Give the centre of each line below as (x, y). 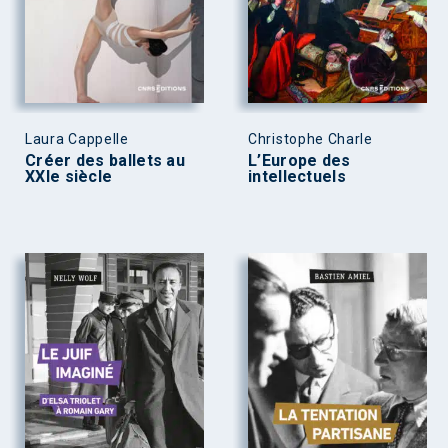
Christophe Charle (310, 139)
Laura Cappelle (77, 139)
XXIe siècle (69, 177)
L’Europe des (299, 161)
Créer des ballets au (105, 161)
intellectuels (297, 177)
